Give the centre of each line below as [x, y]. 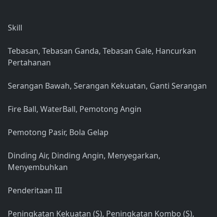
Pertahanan [29, 63]
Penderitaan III [35, 191]
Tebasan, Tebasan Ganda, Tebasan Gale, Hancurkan [102, 51]
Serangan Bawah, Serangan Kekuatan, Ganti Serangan [107, 86]
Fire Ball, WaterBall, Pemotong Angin [75, 109]
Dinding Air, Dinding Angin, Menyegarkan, [84, 156]
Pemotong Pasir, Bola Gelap [58, 132]
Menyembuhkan [38, 167]
